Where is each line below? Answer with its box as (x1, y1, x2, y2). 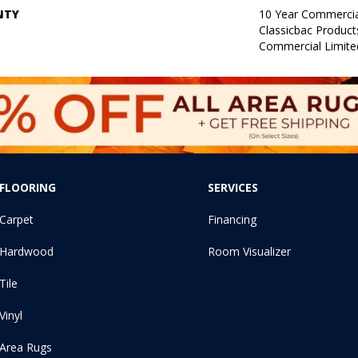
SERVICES (208, 179, 259, 195)
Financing (208, 211, 257, 227)
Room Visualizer (208, 243, 292, 259)
